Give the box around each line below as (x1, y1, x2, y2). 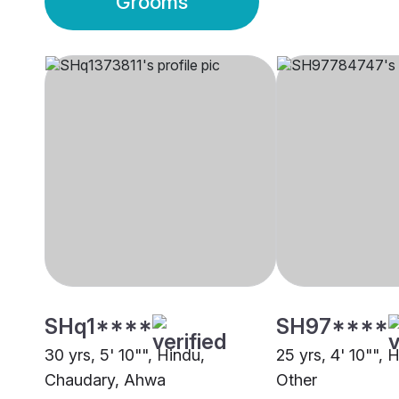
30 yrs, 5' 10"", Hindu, (45, 346, 205, 365)
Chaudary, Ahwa (45, 370, 166, 390)
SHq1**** (45, 313, 152, 340)
